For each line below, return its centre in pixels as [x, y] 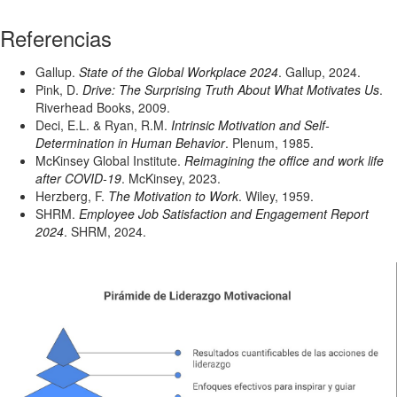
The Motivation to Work [173, 196]
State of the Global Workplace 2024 [179, 72]
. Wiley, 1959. [276, 196]
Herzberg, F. [72, 196]
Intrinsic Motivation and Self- [250, 125]
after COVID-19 [78, 178]
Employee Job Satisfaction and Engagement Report [224, 214]
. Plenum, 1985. [269, 143]
